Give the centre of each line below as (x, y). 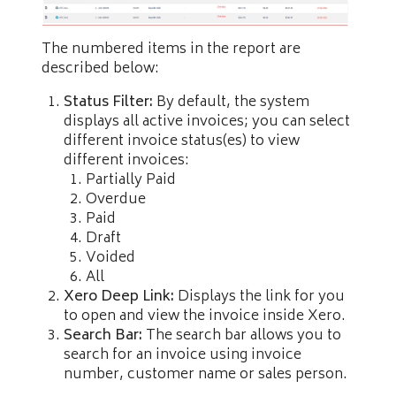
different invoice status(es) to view (182, 141)
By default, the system (231, 102)
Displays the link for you (259, 297)
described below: (100, 69)
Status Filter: (108, 102)
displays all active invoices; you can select (207, 122)
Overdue (116, 199)
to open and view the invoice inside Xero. (205, 316)
